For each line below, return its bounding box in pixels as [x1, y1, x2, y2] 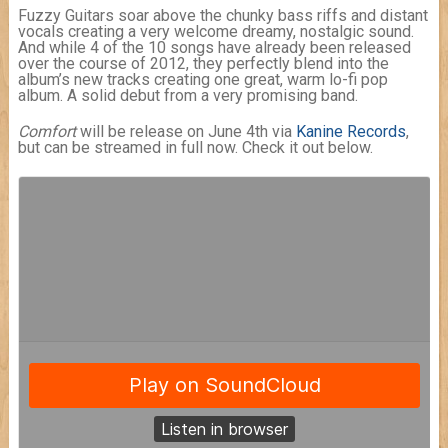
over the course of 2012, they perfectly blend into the [17, 53, 389, 73]
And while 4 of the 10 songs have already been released [17, 37, 411, 57]
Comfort [17, 121, 76, 141]
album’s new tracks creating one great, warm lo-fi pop [17, 69, 388, 89]
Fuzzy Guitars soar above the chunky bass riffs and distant [17, 5, 428, 25]
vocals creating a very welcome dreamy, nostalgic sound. [17, 21, 414, 41]
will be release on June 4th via [75, 121, 296, 141]
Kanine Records [295, 121, 406, 141]
